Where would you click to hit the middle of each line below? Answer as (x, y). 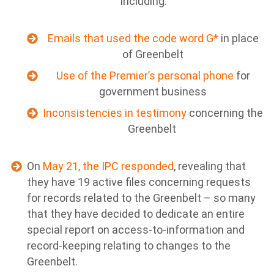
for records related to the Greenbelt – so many (141, 198)
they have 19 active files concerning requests (139, 182)
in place (238, 38)
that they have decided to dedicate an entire (136, 214)
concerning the (225, 113)
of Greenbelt (153, 54)
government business (153, 91)
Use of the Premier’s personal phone (145, 76)
